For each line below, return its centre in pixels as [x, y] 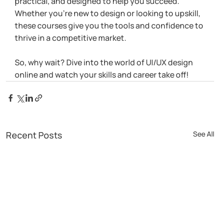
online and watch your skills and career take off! [102, 75]
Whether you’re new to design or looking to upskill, [108, 14]
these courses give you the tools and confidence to [110, 26]
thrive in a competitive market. [70, 38]
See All [204, 134]
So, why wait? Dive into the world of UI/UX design [105, 63]
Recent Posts [34, 135]
